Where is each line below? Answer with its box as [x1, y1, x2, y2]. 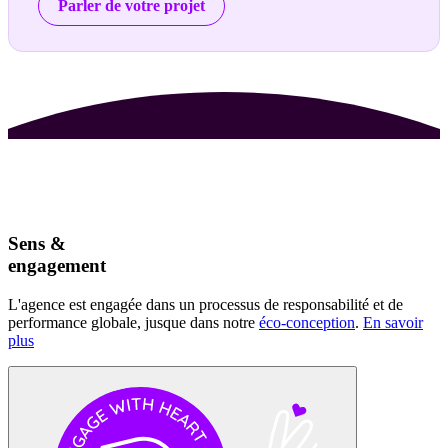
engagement [8, 254, 106, 276]
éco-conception [259, 313, 355, 331]
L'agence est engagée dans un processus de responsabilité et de [8, 295, 403, 313]
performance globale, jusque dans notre [8, 313, 259, 331]
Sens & [8, 232, 66, 254]
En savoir [363, 313, 423, 331]
